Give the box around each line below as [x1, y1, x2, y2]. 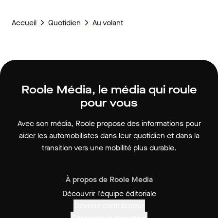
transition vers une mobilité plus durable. [41, 143, 177, 153]
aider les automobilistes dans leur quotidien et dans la [18, 130, 200, 141]
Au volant [92, 18, 123, 28]
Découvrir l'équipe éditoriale [62, 188, 156, 199]
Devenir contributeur [74, 200, 144, 211]
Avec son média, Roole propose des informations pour [17, 118, 201, 128]
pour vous [80, 95, 138, 110]
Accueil [12, 18, 36, 28]
